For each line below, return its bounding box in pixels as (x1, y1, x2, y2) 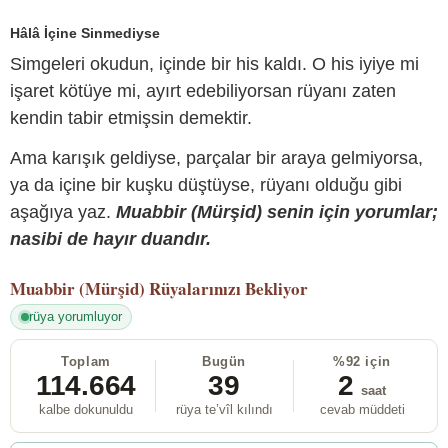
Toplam (61, 354, 111, 370)
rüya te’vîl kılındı (175, 402, 273, 418)
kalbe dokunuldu (39, 402, 133, 418)
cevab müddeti (319, 402, 405, 418)
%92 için (333, 354, 391, 370)
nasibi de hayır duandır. (10, 228, 211, 249)
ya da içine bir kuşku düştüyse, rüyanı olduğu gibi (10, 174, 402, 195)
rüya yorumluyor (28, 309, 122, 325)
